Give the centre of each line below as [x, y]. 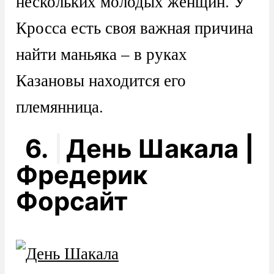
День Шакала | [160, 148]
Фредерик [81, 175]
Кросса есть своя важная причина [134, 27]
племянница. [59, 106]
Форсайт [72, 201]
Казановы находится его [101, 80]
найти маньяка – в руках [101, 53]
